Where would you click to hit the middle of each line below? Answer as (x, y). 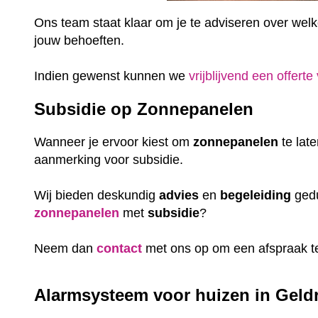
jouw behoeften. (81, 41)
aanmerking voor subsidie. (111, 159)
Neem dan (66, 248)
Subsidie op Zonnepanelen (144, 109)
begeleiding (256, 195)
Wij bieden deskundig (97, 195)
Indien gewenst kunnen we (112, 76)
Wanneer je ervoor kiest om (114, 142)
